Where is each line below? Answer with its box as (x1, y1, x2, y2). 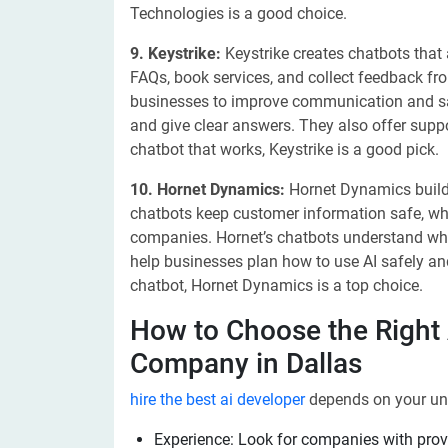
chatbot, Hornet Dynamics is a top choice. (130, 276, 423, 295)
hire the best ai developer (130, 390, 305, 409)
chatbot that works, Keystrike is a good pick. (130, 140, 439, 159)
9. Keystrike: (130, 44, 225, 63)
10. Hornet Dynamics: (130, 180, 289, 199)
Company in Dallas (130, 347, 362, 380)
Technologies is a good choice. (130, 4, 347, 23)
